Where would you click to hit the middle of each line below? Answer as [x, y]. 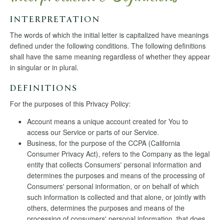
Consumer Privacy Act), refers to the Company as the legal [118, 154]
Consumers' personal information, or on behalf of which [113, 186]
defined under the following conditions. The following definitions [108, 46]
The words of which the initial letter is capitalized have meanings [109, 35]
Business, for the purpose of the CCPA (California [104, 143]
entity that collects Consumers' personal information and [114, 165]
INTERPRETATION [55, 20]
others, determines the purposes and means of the [106, 208]
